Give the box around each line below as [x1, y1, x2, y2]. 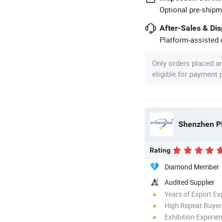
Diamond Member [165, 162, 219, 171]
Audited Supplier [165, 177, 215, 187]
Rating [150, 146, 170, 154]
